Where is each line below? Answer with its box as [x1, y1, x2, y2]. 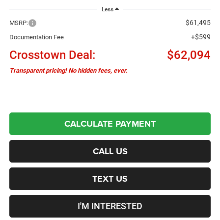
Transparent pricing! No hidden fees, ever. [9, 66, 128, 74]
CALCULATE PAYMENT [64, 117, 156, 130]
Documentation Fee [9, 33, 64, 41]
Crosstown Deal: [9, 48, 95, 62]
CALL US [92, 144, 128, 158]
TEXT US [92, 172, 128, 185]
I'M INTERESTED [78, 200, 142, 211]
